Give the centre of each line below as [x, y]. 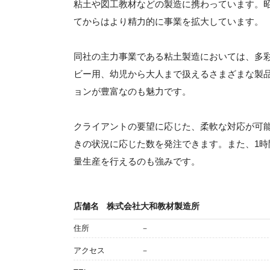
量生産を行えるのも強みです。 [137, 161]
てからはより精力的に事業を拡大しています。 [168, 21]
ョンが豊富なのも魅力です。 [132, 91]
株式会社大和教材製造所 [153, 206]
